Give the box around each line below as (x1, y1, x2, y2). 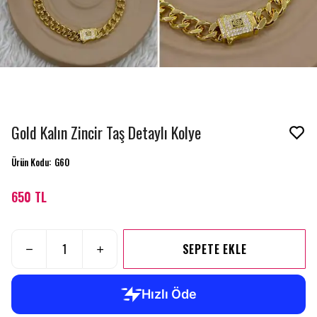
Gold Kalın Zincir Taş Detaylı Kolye (11, 121, 201, 144)
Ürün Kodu (11, 155, 49, 169)
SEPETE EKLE (182, 241, 247, 258)
